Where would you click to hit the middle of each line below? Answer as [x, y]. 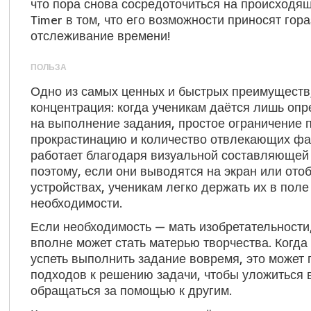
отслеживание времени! [100, 36]
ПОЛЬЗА [48, 67]
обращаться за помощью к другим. [131, 291]
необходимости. [76, 203]
